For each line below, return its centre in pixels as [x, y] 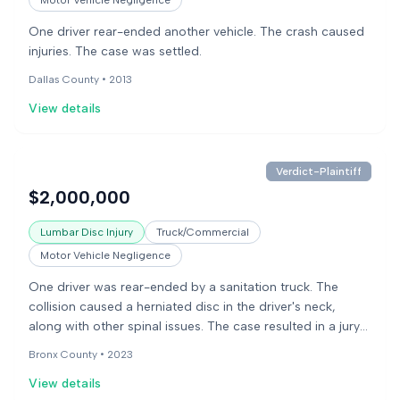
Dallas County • [69, 79]
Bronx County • [68, 354]
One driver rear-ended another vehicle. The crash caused [196, 32]
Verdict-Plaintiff [319, 171]
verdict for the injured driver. [111, 346]
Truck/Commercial [203, 232]
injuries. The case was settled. [115, 51]
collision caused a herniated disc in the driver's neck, [182, 307]
